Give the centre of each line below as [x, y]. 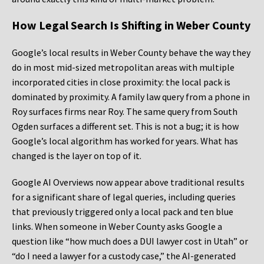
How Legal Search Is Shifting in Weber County [131, 25]
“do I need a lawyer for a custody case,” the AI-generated [124, 256]
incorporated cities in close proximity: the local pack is [121, 82]
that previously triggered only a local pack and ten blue [123, 212]
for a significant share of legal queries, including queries [124, 197]
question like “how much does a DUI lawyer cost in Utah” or [130, 241]
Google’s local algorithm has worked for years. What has [125, 141]
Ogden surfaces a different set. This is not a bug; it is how [125, 126]
